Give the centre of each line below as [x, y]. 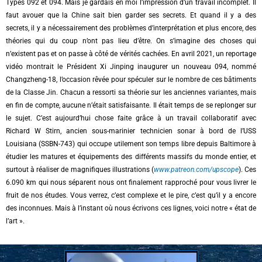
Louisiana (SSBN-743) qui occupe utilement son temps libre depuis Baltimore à [131, 144]
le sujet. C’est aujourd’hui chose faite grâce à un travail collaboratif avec [131, 118]
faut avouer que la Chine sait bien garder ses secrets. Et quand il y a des [131, 15]
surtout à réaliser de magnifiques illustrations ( [80, 170]
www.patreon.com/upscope [196, 170]
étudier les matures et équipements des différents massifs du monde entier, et [131, 157]
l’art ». [15, 221]
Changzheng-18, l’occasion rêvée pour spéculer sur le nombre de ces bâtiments [131, 80]
